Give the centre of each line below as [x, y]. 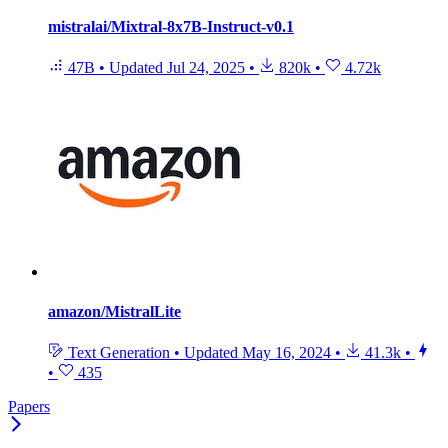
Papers [29, 406]
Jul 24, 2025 [206, 68]
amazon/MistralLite [114, 311]
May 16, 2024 [286, 352]
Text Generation [119, 352]
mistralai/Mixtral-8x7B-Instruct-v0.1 [171, 27]
